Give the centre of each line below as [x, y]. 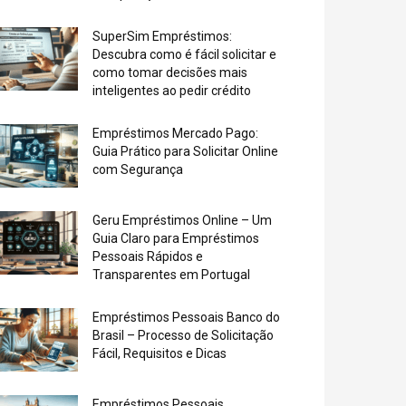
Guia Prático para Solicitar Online [185, 151]
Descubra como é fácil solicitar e [184, 54]
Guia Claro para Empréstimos [176, 238]
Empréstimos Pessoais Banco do [186, 317]
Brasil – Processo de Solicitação [183, 335]
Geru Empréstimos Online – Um [182, 220]
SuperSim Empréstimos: [162, 36]
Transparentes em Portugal [171, 275]
